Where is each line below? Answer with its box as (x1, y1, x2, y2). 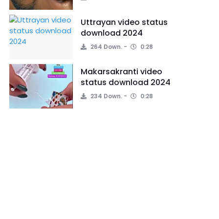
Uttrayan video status (81, 17, 168, 28)
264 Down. (89, 43, 122, 51)
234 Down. (89, 92, 122, 100)
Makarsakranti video (81, 66, 162, 77)
